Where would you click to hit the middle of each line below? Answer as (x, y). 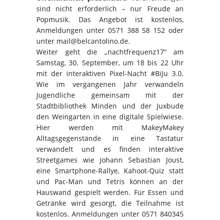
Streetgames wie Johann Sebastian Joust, (110, 160)
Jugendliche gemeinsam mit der (110, 95)
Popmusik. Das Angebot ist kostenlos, (110, 19)
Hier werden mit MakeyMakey (110, 127)
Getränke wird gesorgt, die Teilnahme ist (110, 203)
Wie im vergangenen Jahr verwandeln (110, 84)
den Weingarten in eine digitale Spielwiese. (110, 116)
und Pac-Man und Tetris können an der (110, 181)
